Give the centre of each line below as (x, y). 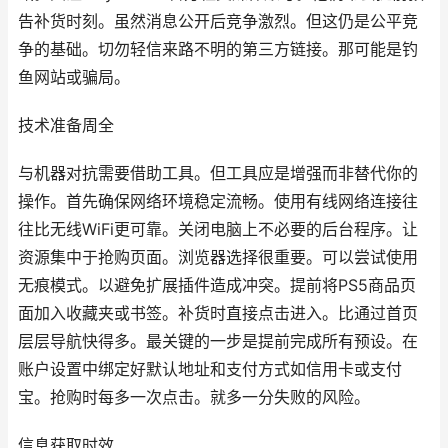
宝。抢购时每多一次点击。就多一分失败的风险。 (194, 397)
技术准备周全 (66, 125)
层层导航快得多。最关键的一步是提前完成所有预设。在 (218, 341)
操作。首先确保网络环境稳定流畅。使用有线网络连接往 (218, 201)
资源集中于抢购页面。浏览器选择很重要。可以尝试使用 (218, 257)
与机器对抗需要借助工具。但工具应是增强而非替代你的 (218, 173)
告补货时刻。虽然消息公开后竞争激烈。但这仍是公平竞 (218, 21)
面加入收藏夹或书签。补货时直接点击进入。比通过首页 (218, 313)
